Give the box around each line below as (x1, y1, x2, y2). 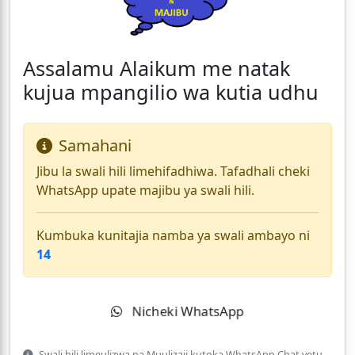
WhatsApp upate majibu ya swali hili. (36, 181, 254, 200)
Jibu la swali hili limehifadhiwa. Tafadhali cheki (36, 162, 310, 181)
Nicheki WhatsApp (129, 303, 243, 321)
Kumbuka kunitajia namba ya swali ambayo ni (36, 227, 310, 245)
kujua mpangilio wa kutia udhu (23, 78, 319, 106)
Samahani (59, 135, 132, 157)
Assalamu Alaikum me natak (23, 55, 290, 82)
